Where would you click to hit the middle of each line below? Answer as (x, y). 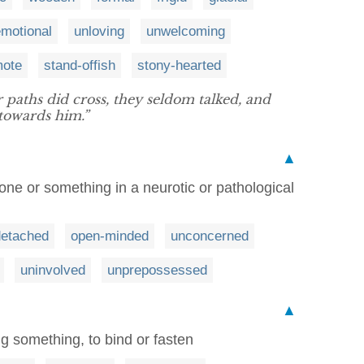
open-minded (110, 236)
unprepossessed (157, 270)
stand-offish (80, 65)
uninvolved (53, 270)
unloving (99, 31)
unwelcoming (186, 31)
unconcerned (210, 236)
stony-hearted (179, 65)
